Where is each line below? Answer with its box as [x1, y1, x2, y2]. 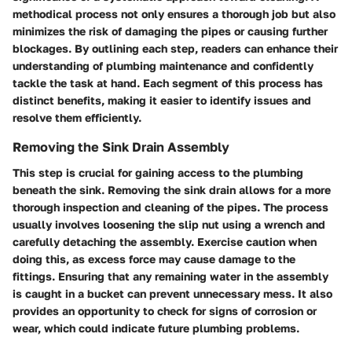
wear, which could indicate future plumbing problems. [13, 321, 299, 335]
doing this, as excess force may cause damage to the [13, 251, 295, 266]
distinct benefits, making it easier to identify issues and [13, 93, 311, 108]
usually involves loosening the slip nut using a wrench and [13, 217, 325, 231]
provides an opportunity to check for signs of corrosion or [13, 303, 317, 317]
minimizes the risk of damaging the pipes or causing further [13, 24, 328, 38]
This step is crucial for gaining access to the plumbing [13, 165, 303, 179]
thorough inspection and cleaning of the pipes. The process [13, 200, 328, 214]
